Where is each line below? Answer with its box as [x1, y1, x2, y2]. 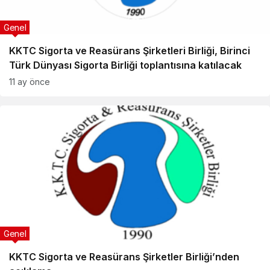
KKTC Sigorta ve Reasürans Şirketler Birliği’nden [9, 251, 239, 263]
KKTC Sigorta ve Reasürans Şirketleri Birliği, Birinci [9, 45, 250, 57]
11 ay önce [9, 77, 50, 87]
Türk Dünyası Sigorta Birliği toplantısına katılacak [9, 59, 242, 71]
